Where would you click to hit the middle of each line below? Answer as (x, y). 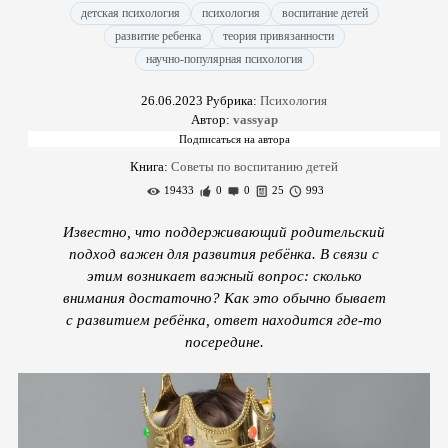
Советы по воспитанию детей (254, 166)
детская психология (130, 13)
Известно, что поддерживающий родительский (224, 231)
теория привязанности (278, 36)
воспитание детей (324, 13)
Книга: (150, 166)
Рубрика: (231, 100)
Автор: (211, 119)
